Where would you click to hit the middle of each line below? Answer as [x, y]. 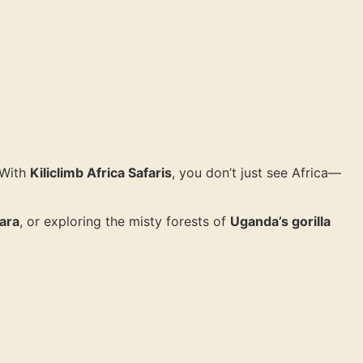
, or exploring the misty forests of [125, 221]
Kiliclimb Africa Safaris [101, 173]
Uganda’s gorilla [280, 221]
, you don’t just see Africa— [256, 173]
